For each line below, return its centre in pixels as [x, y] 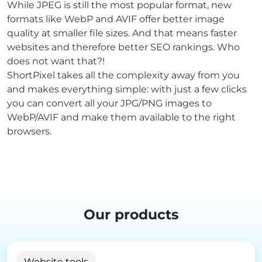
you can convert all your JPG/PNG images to [109, 103]
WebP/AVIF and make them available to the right [121, 117]
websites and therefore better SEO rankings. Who [123, 47]
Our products [131, 214]
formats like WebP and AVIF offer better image [116, 19]
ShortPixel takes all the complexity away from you [123, 75]
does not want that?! [56, 61]
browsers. [29, 131]
